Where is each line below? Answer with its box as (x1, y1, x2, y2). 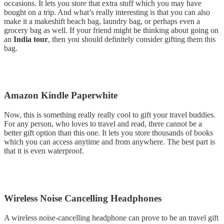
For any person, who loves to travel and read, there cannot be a (4, 119, 202, 128)
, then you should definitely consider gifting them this (48, 34, 215, 43)
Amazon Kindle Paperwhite (4, 90, 117, 101)
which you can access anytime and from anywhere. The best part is (4, 137, 215, 146)
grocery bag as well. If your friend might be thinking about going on (4, 25, 218, 34)
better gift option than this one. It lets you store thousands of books (4, 128, 213, 137)
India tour (13, 34, 48, 43)
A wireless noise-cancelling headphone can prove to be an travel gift (4, 213, 218, 222)
